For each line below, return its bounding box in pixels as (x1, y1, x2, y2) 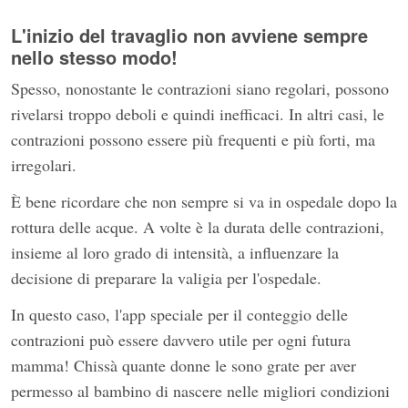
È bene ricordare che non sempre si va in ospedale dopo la (11, 189, 397, 212)
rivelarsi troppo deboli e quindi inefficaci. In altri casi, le (11, 102, 384, 125)
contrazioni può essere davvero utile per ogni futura (11, 328, 351, 351)
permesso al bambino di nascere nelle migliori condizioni (11, 379, 390, 402)
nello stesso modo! (11, 43, 178, 70)
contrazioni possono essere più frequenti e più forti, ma (11, 127, 375, 150)
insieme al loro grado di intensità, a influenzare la (11, 240, 339, 263)
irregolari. (11, 153, 76, 176)
